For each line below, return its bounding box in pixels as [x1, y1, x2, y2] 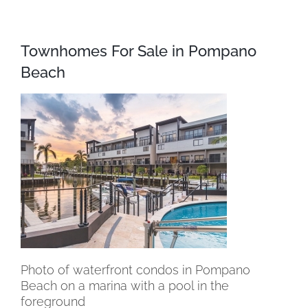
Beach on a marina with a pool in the [21, 278, 229, 293]
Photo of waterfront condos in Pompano [21, 262, 250, 277]
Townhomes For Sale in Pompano [21, 41, 256, 60]
